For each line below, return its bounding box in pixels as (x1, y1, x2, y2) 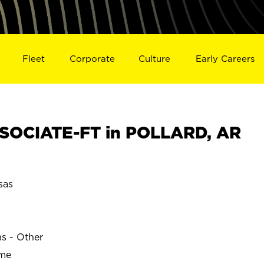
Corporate (69, 53, 115, 64)
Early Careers (196, 53, 255, 64)
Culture (138, 53, 171, 64)
